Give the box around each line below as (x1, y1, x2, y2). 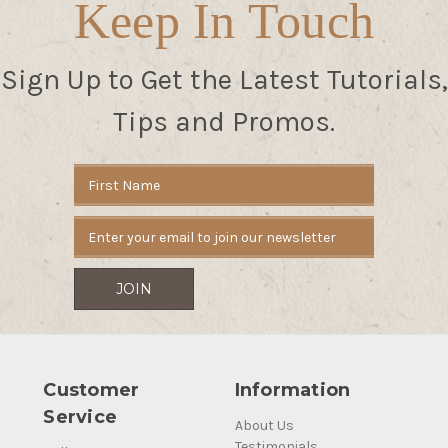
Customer (43, 379, 140, 402)
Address (74, 187, 127, 205)
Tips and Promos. (113, 105, 335, 139)
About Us (234, 417, 294, 435)
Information (234, 379, 351, 402)
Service (43, 406, 118, 429)
